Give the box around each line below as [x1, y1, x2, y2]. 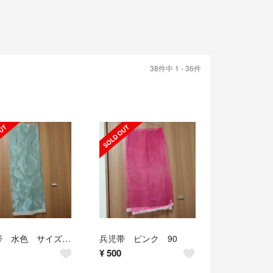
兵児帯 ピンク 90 [99, 232, 178, 245]
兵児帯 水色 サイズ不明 [62, 232, 71, 245]
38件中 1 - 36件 [150, 63, 201, 74]
